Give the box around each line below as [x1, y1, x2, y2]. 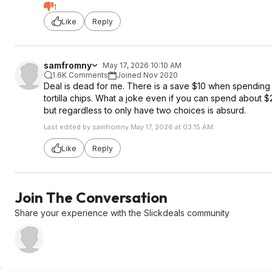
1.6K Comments [52, 70, 108, 80]
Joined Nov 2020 [117, 70, 178, 80]
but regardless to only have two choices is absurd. [44, 105, 246, 115]
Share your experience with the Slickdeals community [15, 208, 229, 218]
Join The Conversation [15, 188, 168, 206]
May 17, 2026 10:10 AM [103, 61, 182, 70]
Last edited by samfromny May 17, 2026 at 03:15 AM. [44, 123, 215, 131]
